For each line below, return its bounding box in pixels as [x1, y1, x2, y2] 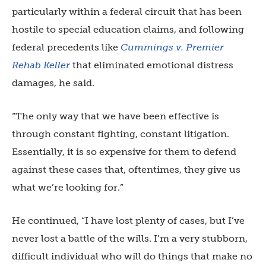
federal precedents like [12, 41, 118, 53]
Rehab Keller [12, 59, 70, 71]
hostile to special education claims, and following [12, 23, 244, 35]
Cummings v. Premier [121, 41, 224, 53]
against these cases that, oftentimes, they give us [12, 163, 240, 175]
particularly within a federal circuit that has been [12, 5, 242, 17]
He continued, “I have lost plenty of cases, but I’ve [12, 214, 245, 226]
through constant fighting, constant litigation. [12, 128, 229, 140]
